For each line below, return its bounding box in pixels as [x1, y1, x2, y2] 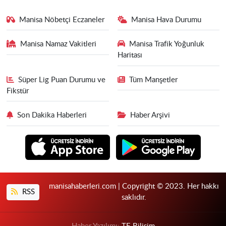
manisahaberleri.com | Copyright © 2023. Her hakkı [48, 183, 219, 190]
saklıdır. [121, 194, 146, 201]
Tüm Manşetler [129, 76, 178, 84]
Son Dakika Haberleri [17, 111, 87, 120]
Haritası [117, 51, 142, 60]
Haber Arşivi [130, 111, 170, 120]
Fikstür [6, 87, 29, 95]
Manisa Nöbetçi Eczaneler [19, 16, 105, 24]
